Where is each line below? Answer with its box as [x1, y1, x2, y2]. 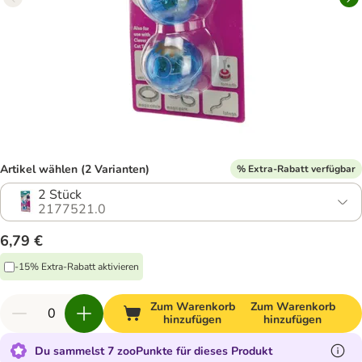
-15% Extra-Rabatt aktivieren [15, 259, 139, 273]
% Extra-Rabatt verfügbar [237, 162, 356, 175]
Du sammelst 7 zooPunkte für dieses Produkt [35, 343, 272, 359]
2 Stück [38, 186, 82, 204]
